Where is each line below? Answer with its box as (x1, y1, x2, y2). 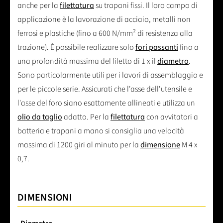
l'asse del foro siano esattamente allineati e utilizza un (17, 98, 195, 109)
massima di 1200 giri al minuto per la (17, 139, 140, 151)
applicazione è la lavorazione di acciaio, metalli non (17, 14, 191, 25)
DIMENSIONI (17, 191, 72, 205)
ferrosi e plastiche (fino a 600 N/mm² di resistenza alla (17, 28, 193, 39)
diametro (157, 56, 189, 67)
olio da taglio (17, 111, 62, 123)
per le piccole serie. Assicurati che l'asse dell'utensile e (17, 84, 192, 95)
